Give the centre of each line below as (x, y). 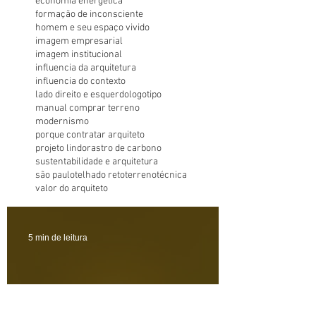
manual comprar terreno (87, 108)
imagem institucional (79, 54)
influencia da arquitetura (86, 68)
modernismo (62, 121)
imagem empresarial (79, 41)
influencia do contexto (80, 81)
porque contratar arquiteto (90, 135)
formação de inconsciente (89, 14)
